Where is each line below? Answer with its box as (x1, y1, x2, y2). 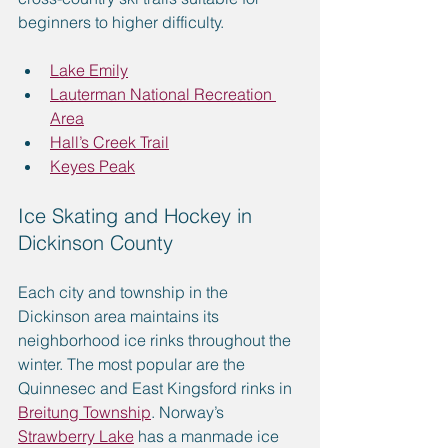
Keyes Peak (50, 156, 135, 177)
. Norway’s (151, 402, 228, 423)
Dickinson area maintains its (18, 306, 223, 327)
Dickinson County (18, 230, 173, 256)
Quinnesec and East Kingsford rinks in (18, 378, 296, 399)
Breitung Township (18, 402, 151, 423)
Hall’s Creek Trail (50, 132, 169, 153)
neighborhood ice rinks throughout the (18, 330, 295, 351)
